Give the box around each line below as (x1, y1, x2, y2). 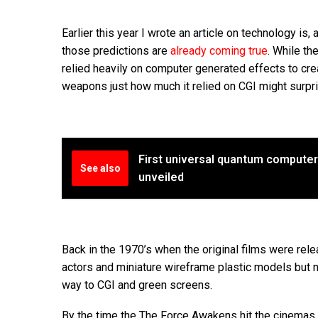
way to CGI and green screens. (62, 278, 212, 292)
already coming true (170, 44, 268, 58)
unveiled (138, 170, 184, 185)
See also (79, 163, 121, 175)
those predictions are (62, 44, 170, 58)
